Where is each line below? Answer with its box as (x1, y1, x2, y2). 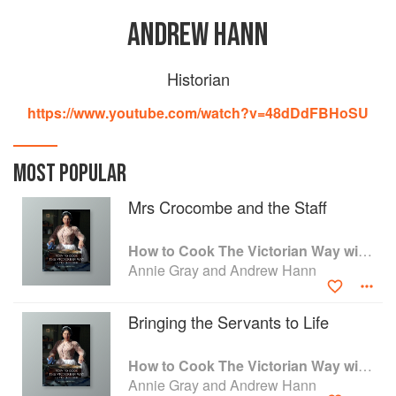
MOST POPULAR (13, 159, 126, 188)
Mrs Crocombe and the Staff (128, 195, 327, 218)
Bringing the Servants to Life (128, 310, 329, 333)
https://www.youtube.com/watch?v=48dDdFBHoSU (27, 103, 369, 123)
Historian (166, 67, 230, 90)
